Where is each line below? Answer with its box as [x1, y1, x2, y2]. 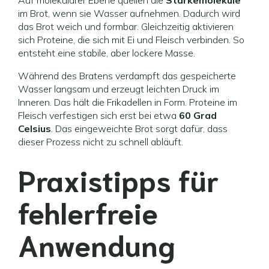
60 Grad [179, 109, 217, 121]
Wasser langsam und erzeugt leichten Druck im [18, 83, 219, 95]
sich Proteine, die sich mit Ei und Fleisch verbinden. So [18, 34, 244, 46]
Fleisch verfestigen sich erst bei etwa [18, 109, 179, 121]
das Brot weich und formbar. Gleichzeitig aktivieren [18, 20, 234, 32]
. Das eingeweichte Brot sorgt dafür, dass [51, 122, 228, 134]
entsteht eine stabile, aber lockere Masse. [18, 47, 195, 59]
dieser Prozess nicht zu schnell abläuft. [18, 136, 183, 148]
